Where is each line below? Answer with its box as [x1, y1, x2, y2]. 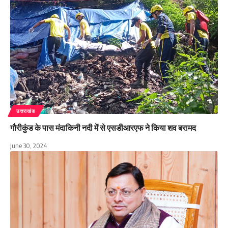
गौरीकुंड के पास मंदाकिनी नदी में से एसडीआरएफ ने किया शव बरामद [10, 122, 196, 133]
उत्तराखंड [16, 107, 35, 114]
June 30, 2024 [10, 141, 47, 150]
